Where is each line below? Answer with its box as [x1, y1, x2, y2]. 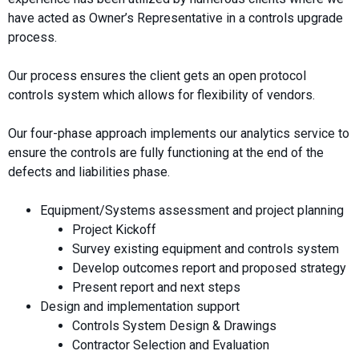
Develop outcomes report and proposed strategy [72, 260, 346, 276]
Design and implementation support [40, 298, 240, 314]
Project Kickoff [72, 221, 156, 237]
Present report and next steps [72, 279, 240, 295]
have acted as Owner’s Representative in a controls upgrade [8, 10, 343, 26]
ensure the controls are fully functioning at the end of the [8, 144, 324, 160]
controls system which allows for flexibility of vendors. [8, 87, 315, 103]
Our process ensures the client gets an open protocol [8, 67, 306, 83]
